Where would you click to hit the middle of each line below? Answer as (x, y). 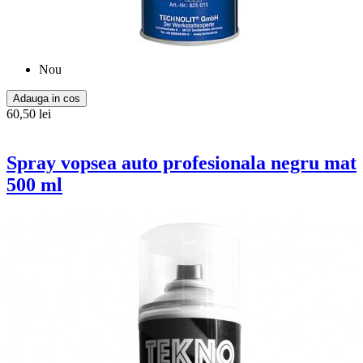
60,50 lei (29, 114)
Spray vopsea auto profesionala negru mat (181, 163)
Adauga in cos (47, 99)
